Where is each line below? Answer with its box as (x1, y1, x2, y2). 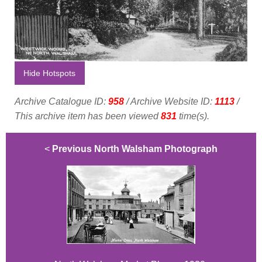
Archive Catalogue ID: (15, 96, 108, 107)
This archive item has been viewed (15, 111, 161, 122)
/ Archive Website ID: (124, 96, 215, 107)
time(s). (177, 111, 209, 122)
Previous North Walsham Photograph (52, 144, 218, 154)
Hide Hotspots (23, 68, 76, 78)
